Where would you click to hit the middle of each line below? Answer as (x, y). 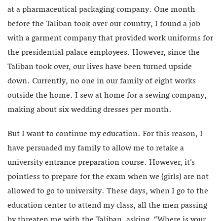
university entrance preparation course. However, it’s (101, 163)
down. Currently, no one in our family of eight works (102, 82)
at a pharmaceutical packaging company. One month (101, 10)
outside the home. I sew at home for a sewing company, (107, 96)
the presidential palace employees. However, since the (104, 53)
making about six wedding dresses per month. (90, 110)
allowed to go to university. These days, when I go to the (108, 192)
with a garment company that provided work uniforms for (110, 39)
